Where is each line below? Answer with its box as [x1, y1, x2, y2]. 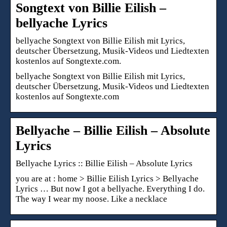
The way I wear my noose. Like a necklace [16, 194, 167, 204]
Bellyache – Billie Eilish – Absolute [16, 123, 210, 138]
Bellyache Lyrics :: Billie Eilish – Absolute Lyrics [16, 158, 193, 168]
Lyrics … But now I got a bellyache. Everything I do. [16, 183, 205, 194]
